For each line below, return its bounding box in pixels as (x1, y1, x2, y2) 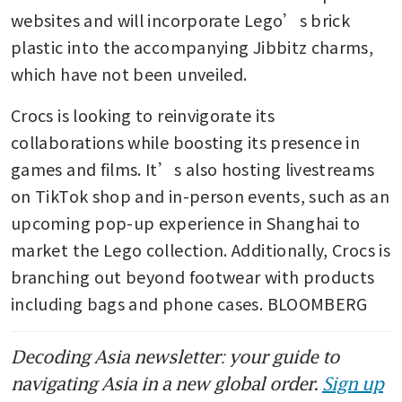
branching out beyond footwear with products (11, 265, 375, 289)
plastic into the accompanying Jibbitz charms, (11, 35, 374, 59)
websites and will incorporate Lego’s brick (11, 8, 351, 32)
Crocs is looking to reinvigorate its (11, 103, 275, 127)
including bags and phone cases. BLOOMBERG (11, 292, 368, 316)
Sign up (322, 372, 383, 395)
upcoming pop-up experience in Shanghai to (11, 211, 361, 235)
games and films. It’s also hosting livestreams (11, 157, 375, 181)
